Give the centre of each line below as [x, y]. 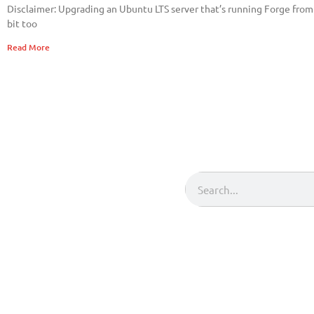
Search [200, 169]
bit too [22, 23]
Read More [28, 47]
